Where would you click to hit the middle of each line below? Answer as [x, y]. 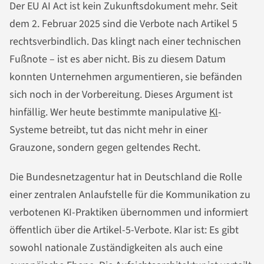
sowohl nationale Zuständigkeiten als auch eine [116, 248]
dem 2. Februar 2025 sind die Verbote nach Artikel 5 [123, 24]
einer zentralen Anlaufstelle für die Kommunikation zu [130, 195]
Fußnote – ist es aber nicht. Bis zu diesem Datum [118, 60]
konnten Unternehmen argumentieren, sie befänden [126, 77]
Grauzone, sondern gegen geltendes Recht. [105, 148]
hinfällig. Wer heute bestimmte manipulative [109, 113]
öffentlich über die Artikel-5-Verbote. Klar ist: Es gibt [124, 230]
